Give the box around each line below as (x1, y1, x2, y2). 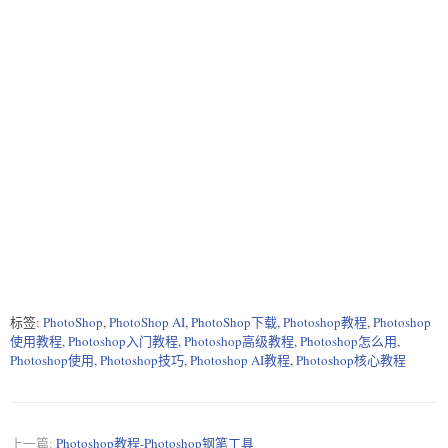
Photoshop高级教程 (184, 332, 294, 351)
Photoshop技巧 (100, 351, 184, 370)
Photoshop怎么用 (300, 332, 397, 351)
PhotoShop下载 (191, 313, 277, 332)
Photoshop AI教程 (190, 351, 290, 370)
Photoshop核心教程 (296, 351, 406, 370)
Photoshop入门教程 (68, 332, 178, 351)
